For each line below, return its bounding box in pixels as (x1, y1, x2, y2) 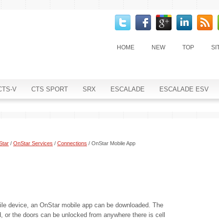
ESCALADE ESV (159, 86, 209, 93)
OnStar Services (13, 140, 53, 146)
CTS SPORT (31, 86, 68, 93)
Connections (57, 140, 87, 146)
